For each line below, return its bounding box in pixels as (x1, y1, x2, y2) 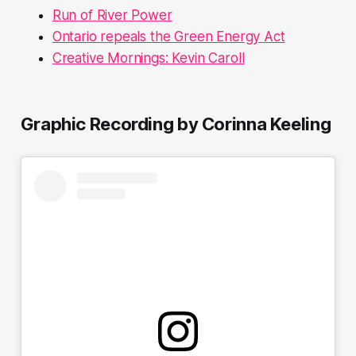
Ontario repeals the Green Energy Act (52, 28, 285, 44)
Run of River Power (52, 6, 172, 23)
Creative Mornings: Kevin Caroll (52, 49, 245, 66)
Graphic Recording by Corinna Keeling (20, 113, 331, 134)
